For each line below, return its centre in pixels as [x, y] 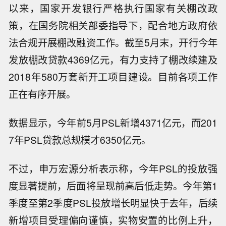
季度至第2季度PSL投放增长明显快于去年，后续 [113, 203]
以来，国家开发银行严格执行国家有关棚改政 [113, 8]
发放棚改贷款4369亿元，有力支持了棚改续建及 [113, 60]
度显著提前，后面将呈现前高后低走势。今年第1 [113, 185]
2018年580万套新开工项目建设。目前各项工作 [113, 77]
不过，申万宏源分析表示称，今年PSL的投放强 [113, 168]
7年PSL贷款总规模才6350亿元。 [80, 140]
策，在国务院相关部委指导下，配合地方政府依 [113, 25]
